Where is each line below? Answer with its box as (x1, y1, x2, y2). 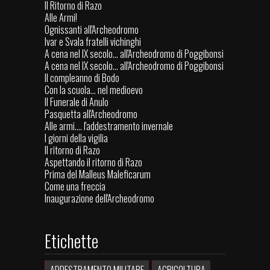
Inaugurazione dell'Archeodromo (45, 191, 154, 206)
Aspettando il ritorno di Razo (45, 155, 142, 170)
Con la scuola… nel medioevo (45, 83, 143, 98)
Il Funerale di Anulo (45, 95, 108, 110)
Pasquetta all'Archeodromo (45, 107, 137, 122)
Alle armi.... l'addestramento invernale (45, 119, 173, 134)
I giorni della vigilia (45, 131, 108, 146)
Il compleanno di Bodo (45, 71, 119, 86)
